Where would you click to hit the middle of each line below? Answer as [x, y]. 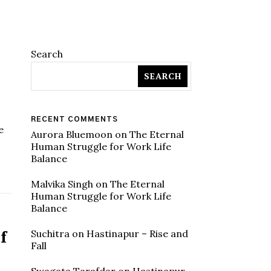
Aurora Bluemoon [72, 134]
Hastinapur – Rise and [137, 233]
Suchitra [50, 233]
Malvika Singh [62, 184]
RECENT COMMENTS [74, 119]
